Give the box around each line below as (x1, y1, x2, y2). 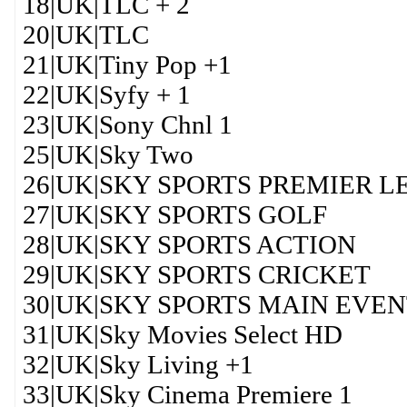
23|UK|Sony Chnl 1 (22, 110, 233, 139)
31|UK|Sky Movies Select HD (22, 320, 342, 349)
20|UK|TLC (22, 20, 149, 49)
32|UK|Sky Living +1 (22, 350, 253, 379)
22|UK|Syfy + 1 (22, 80, 191, 109)
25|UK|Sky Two (22, 140, 194, 169)
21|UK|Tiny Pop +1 (22, 50, 232, 79)
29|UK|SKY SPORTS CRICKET (22, 260, 371, 289)
